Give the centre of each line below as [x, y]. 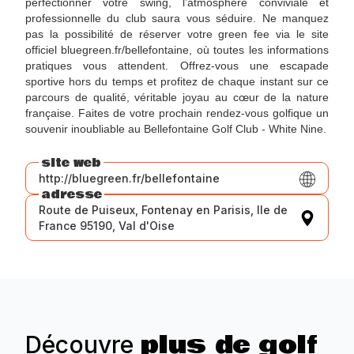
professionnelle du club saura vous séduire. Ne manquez [177, 19]
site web [71, 162]
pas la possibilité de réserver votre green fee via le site [177, 34]
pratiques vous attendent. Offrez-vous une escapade [177, 66]
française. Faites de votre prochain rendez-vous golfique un [177, 113]
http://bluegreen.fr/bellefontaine [129, 178]
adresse [72, 194]
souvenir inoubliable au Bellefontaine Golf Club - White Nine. [176, 129]
